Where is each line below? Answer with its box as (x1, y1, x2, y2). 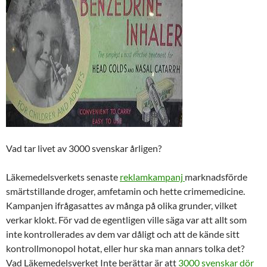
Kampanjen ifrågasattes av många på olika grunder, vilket (6, 199, 237, 211)
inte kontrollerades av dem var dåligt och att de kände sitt (6, 228, 240, 240)
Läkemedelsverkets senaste (6, 170, 120, 182)
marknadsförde (185, 170, 247, 182)
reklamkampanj (120, 170, 185, 182)
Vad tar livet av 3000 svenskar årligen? (6, 142, 162, 154)
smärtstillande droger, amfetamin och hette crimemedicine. (6, 185, 245, 197)
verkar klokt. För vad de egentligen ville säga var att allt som (6, 213, 247, 225)
